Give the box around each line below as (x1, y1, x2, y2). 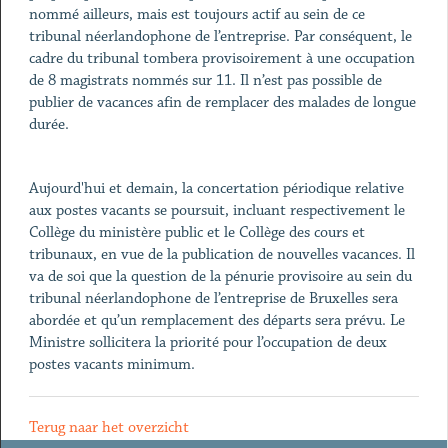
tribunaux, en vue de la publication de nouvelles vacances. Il (28, 245, 415, 264)
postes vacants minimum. (28, 355, 195, 374)
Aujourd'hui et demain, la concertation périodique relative (28, 179, 404, 198)
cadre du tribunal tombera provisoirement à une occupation (28, 49, 415, 68)
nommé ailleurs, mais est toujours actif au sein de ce (28, 5, 365, 24)
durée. (28, 115, 69, 134)
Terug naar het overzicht (28, 418, 189, 437)
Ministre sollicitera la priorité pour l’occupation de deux (28, 333, 387, 352)
